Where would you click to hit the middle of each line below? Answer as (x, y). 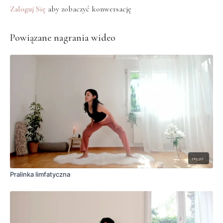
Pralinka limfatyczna (40, 174)
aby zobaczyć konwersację (89, 9)
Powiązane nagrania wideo (63, 38)
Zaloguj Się (28, 9)
